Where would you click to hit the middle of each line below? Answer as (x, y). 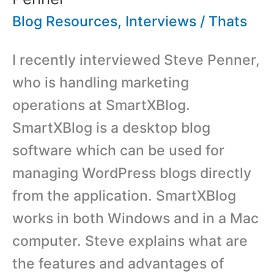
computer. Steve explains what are (130, 241)
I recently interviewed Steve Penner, (136, 60)
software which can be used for (118, 150)
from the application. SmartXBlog (124, 195)
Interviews (161, 22)
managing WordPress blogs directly (132, 173)
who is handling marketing (101, 82)
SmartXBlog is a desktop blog (111, 128)
